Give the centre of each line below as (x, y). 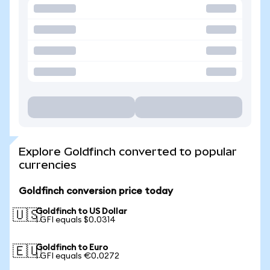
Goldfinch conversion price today (96, 191)
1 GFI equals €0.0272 (77, 256)
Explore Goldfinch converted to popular (128, 152)
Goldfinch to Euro (72, 248)
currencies (48, 165)
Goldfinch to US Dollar (81, 212)
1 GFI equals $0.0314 (76, 220)
